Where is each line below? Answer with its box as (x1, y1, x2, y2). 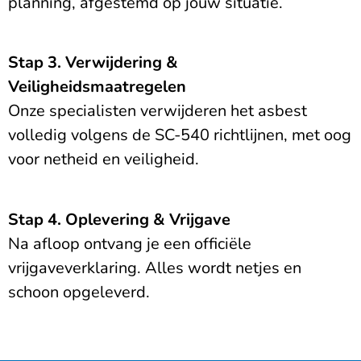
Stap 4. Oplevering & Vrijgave (8, 208, 230, 230)
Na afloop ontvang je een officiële (8, 232, 251, 255)
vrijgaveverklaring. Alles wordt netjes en (8, 256, 301, 279)
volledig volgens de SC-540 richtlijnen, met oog (8, 124, 351, 147)
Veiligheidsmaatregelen (8, 76, 186, 98)
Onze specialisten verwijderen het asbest (8, 100, 307, 122)
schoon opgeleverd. (8, 280, 150, 303)
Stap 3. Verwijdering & (8, 52, 178, 74)
